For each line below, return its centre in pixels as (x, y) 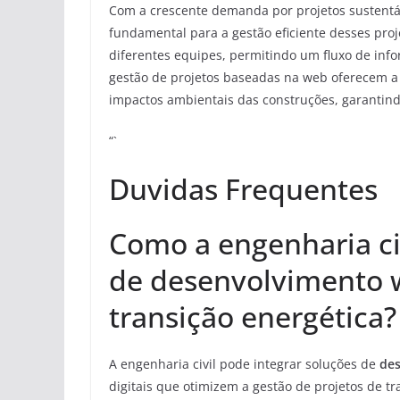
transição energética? (253, 317)
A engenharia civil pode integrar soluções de (244, 364)
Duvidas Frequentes (243, 189)
